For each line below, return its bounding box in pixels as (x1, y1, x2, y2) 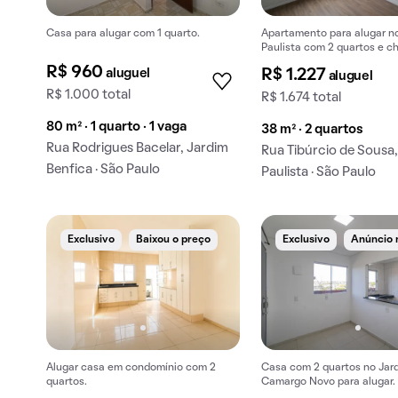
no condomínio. (261, 58, 338, 68)
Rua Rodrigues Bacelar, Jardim (46, 142, 228, 155)
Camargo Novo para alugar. (261, 377, 396, 386)
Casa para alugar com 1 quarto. (46, 29, 200, 39)
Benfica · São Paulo (46, 163, 160, 177)
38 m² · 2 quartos (261, 123, 364, 137)
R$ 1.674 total (261, 92, 342, 105)
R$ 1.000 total (46, 89, 131, 102)
